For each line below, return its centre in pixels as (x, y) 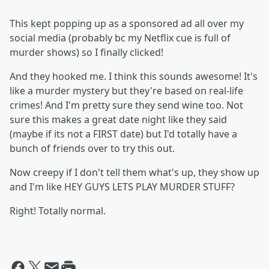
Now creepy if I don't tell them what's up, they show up (134, 172)
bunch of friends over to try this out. (92, 148)
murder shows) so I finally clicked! (86, 52)
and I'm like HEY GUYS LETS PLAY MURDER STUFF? (123, 187)
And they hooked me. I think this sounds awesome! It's (134, 76)
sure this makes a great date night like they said (118, 119)
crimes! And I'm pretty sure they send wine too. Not (126, 105)
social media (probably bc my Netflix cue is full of (120, 38)
